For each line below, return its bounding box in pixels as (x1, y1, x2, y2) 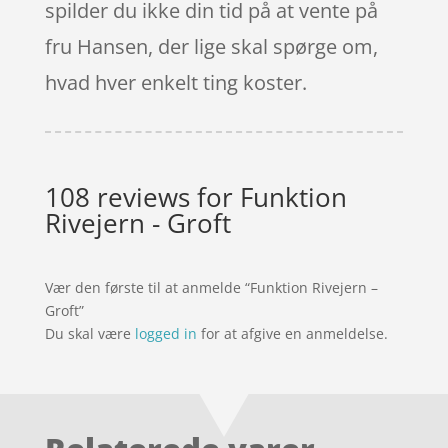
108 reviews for (44, 178, 240, 215)
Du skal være (44, 323, 135, 343)
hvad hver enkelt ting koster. (44, 68, 307, 96)
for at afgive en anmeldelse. (196, 323, 388, 343)
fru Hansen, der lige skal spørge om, (44, 32, 378, 60)
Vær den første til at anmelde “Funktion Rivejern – (44, 277, 378, 297)
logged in (134, 323, 197, 343)
